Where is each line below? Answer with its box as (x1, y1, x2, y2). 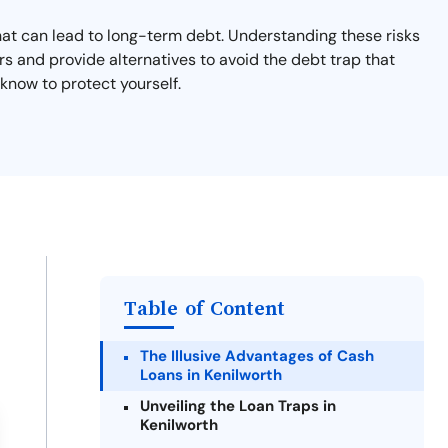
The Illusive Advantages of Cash (140, 346, 374, 366)
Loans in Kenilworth (140, 365, 282, 385)
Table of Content (124, 297, 285, 319)
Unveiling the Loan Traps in (140, 396, 336, 416)
